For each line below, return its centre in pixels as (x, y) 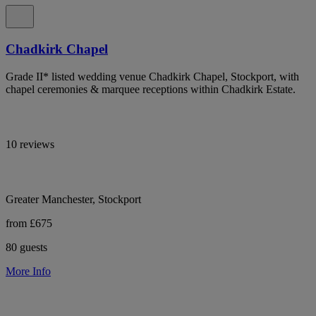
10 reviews (30, 144)
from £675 (29, 223)
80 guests (26, 247)
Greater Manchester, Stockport (73, 199)
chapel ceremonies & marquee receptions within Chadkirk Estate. (151, 89)
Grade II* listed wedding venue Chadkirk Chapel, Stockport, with (152, 76)
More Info (28, 271)
